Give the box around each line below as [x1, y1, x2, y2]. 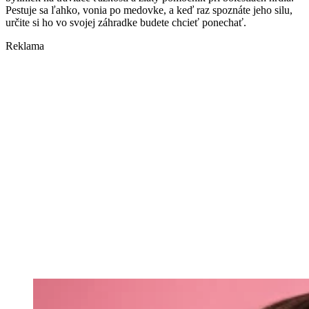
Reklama [6, 40, 44, 52]
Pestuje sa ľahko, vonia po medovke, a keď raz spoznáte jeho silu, [6, 4, 292, 17]
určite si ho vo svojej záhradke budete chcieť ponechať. [6, 17, 246, 29]
